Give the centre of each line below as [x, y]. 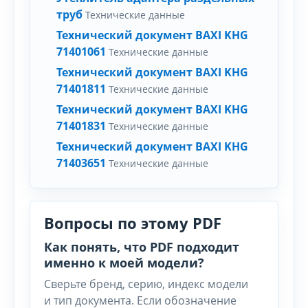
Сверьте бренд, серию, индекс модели [146, 284]
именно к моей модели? [124, 263]
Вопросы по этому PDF [133, 223]
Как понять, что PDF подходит [142, 247]
